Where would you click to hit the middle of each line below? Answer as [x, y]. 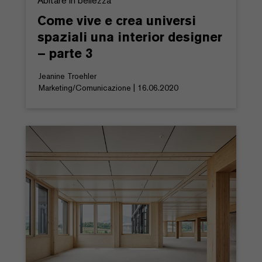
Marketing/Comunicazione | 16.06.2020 [108, 87]
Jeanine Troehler [68, 76]
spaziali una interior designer [130, 37]
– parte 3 [65, 53]
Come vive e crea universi [117, 20]
